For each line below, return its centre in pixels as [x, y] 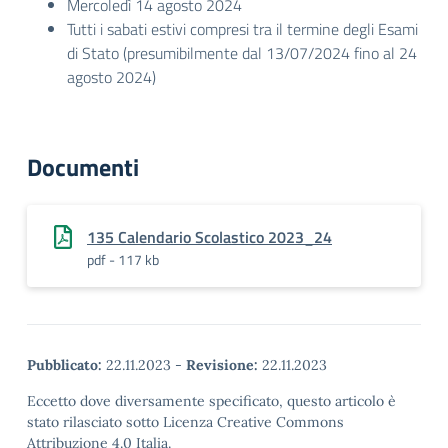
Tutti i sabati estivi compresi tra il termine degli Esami [242, 29]
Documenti [83, 167]
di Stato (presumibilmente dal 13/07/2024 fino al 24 [242, 53]
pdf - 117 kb [123, 259]
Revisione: [222, 365]
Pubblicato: [64, 365]
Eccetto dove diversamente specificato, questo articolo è [211, 401]
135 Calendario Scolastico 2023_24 [209, 237]
